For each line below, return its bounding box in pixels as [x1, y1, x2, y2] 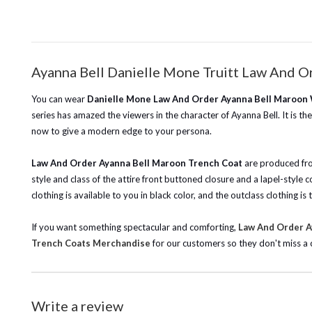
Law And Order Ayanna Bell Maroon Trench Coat [31, 157, 242, 169]
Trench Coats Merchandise [31, 237, 150, 249]
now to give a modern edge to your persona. [31, 125, 212, 136]
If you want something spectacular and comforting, [31, 221, 238, 233]
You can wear [31, 93, 87, 104]
